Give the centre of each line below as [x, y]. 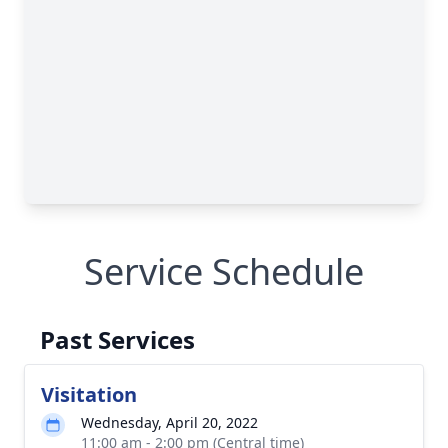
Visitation [89, 394]
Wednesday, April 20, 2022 [169, 422]
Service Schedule [224, 271]
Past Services [117, 339]
